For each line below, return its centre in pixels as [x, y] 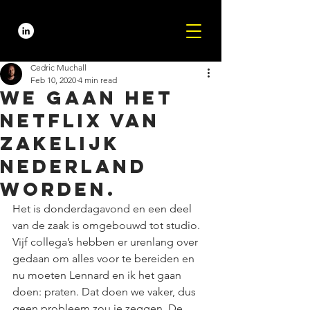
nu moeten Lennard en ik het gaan [98, 275]
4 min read [98, 80]
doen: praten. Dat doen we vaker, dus [106, 292]
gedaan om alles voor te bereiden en [105, 258]
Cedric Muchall [58, 67]
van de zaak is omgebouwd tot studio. [108, 225]
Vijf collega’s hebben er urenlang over [107, 242]
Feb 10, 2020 [53, 80]
